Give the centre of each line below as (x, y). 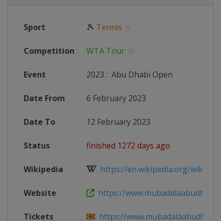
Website (40, 193)
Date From (44, 98)
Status (37, 146)
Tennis (109, 27)
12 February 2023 (118, 122)
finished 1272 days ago (128, 146)
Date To (39, 122)
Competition (49, 51)
